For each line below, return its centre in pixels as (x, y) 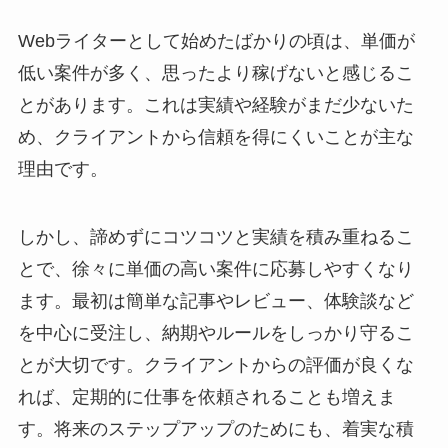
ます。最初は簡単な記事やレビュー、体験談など (215, 301)
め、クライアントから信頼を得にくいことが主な (215, 137)
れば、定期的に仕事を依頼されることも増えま (206, 397)
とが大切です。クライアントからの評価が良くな (215, 365)
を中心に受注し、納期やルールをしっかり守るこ (215, 333)
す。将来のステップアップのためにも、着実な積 (215, 429)
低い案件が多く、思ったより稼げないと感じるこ (215, 73)
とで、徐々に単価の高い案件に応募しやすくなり (215, 269)
